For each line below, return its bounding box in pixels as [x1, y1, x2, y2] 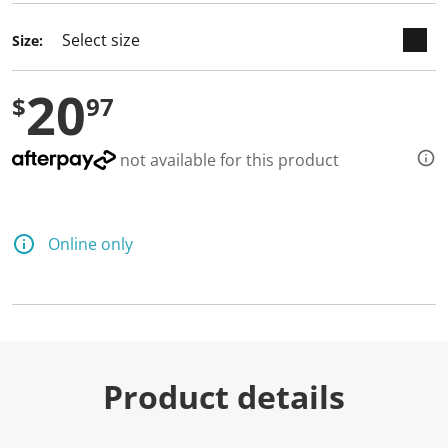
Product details [103, 375, 345, 418]
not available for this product [116, 149, 339, 171]
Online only [48, 233, 133, 255]
